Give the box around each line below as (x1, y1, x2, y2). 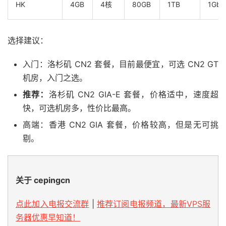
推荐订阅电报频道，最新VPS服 (96, 198, 211, 209)
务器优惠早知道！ (16, 212, 80, 222)
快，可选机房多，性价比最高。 (23, 102, 136, 113)
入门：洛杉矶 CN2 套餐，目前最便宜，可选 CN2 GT (23, 59, 218, 69)
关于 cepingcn (16, 175, 70, 185)
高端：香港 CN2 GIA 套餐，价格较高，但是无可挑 (23, 119, 218, 130)
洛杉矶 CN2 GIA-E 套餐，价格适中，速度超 (48, 89, 219, 99)
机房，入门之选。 (23, 72, 87, 83)
